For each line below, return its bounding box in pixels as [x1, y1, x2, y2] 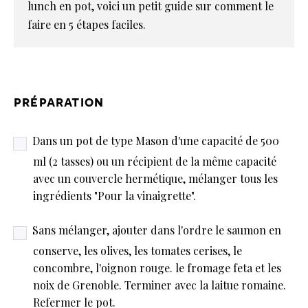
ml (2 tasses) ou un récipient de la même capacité [33, 153, 276, 168]
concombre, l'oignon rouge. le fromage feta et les [33, 260, 281, 275]
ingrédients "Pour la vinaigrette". [33, 188, 196, 203]
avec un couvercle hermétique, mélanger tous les [33, 170, 278, 186]
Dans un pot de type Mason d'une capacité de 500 [32, 133, 279, 148]
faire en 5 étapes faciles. [27, 17, 146, 32]
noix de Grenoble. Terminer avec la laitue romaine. [33, 277, 286, 292]
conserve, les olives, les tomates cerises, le [33, 243, 242, 258]
